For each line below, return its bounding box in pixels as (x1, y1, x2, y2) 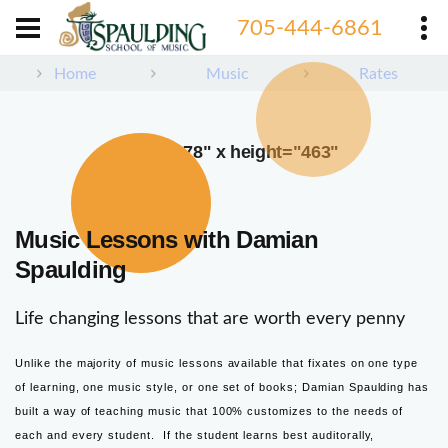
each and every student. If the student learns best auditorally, (15, 428, 375, 441)
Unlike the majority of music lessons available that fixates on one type (15, 356, 419, 369)
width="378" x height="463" (109, 141, 339, 162)
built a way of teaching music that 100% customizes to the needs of (15, 404, 404, 417)
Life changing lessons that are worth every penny (15, 309, 405, 328)
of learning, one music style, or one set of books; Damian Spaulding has (15, 380, 430, 393)
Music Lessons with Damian (15, 225, 318, 253)
